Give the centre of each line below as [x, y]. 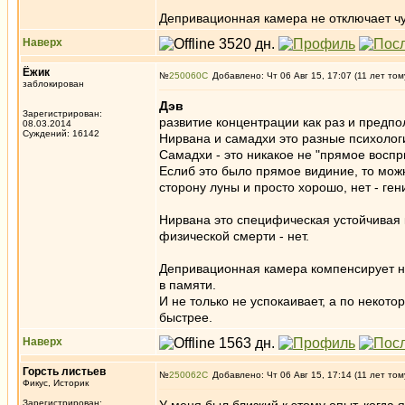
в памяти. [188, 285]
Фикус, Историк [56, 383]
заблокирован [53, 84]
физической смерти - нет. [234, 236]
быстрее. [186, 317]
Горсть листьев [64, 372]
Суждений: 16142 [61, 133]
